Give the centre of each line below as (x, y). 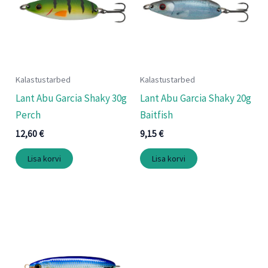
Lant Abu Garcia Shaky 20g (196, 98)
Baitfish (156, 115)
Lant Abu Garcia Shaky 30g (71, 98)
